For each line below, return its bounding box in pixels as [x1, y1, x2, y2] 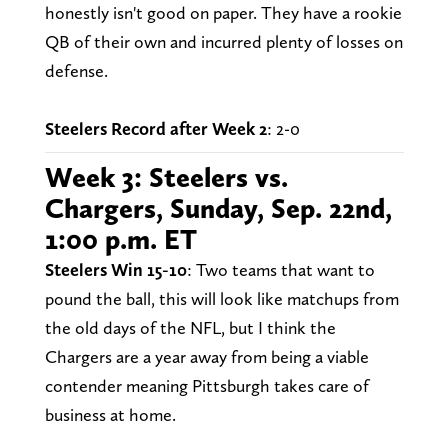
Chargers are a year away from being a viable [44, 345, 369, 367]
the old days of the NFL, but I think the [44, 316, 336, 338]
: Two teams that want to [186, 258, 375, 280]
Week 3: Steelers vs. [44, 159, 288, 194]
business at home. [44, 403, 176, 425]
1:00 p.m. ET [44, 221, 197, 256]
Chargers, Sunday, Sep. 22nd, [44, 190, 392, 225]
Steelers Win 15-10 [44, 258, 187, 280]
